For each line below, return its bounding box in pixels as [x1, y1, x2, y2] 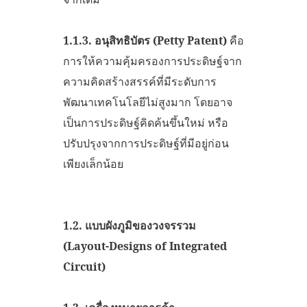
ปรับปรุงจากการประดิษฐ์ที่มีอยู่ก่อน [63, 135, 229, 151]
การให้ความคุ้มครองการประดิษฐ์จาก [63, 53, 242, 69]
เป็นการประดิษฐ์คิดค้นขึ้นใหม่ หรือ [63, 114, 228, 130]
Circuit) [63, 258, 106, 274]
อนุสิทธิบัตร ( [92, 32, 157, 48]
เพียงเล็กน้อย [63, 156, 123, 171]
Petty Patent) [157, 32, 227, 48]
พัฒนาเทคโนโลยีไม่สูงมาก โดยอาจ [63, 94, 232, 110]
